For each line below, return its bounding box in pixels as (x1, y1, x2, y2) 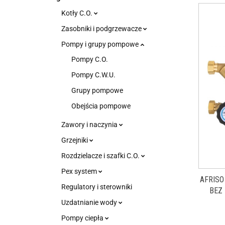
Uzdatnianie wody (61, 198, 119, 206)
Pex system (61, 167, 98, 175)
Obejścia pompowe (71, 102, 131, 110)
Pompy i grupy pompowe (61, 40, 140, 48)
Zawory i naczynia (61, 121, 119, 129)
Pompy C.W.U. (71, 71, 116, 79)
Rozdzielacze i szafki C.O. (61, 152, 141, 160)
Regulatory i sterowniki (61, 183, 132, 191)
